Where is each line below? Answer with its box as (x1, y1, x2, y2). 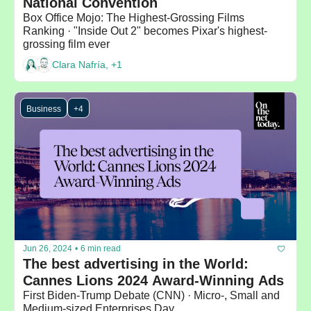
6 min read (81, 244, 121, 254)
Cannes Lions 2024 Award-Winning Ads (23, 272, 284, 288)
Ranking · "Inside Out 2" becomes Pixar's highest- (23, 24, 267, 37)
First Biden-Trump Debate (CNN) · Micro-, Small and (23, 289, 280, 301)
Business (26, 103, 61, 114)
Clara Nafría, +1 (52, 59, 122, 71)
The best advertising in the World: (23, 255, 249, 271)
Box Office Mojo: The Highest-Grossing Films (23, 11, 244, 24)
